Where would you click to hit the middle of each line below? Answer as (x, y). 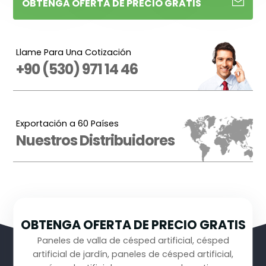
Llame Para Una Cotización (74, 53)
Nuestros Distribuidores (96, 141)
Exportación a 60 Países (68, 124)
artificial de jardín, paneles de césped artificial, (133, 254)
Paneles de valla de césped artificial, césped (133, 241)
